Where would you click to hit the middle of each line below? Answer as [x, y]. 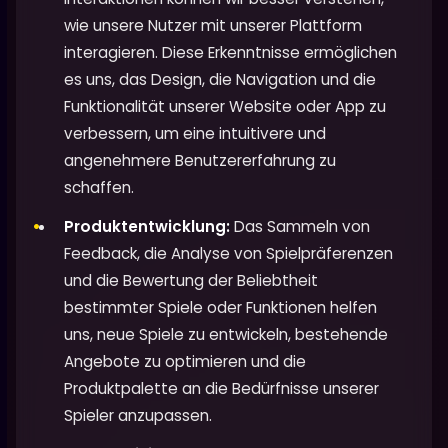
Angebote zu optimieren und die [185, 361]
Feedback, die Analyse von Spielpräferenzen [228, 253]
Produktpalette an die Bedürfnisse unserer [221, 388]
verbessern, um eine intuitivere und [195, 133]
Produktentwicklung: [147, 226]
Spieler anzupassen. [138, 415]
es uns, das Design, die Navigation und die [220, 79]
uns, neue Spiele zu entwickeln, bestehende [226, 334]
